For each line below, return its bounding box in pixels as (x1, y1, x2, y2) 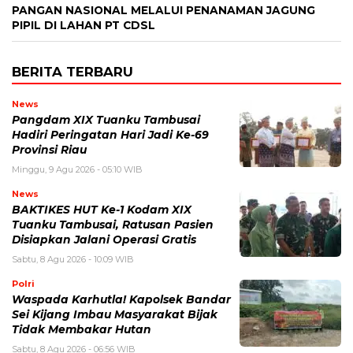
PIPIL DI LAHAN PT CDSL (12, 18, 155, 32)
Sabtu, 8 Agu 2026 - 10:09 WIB (12, 253, 134, 265)
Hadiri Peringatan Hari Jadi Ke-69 (12, 128, 209, 141)
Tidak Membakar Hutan (12, 322, 154, 336)
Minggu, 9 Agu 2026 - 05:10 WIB (12, 163, 143, 175)
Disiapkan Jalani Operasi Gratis (12, 232, 196, 246)
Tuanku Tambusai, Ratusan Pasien (12, 217, 214, 231)
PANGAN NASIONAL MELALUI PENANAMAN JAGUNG (12, 3, 315, 17)
